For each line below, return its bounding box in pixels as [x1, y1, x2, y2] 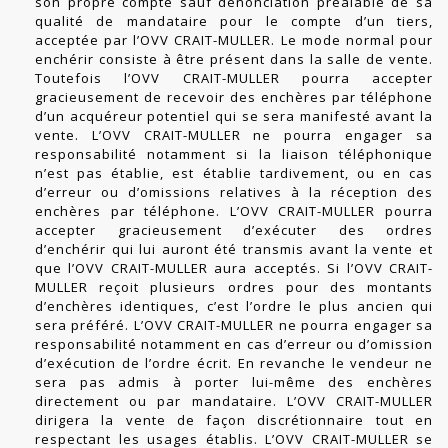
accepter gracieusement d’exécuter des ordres [35, 221, 433, 240]
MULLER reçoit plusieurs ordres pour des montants [35, 278, 433, 297]
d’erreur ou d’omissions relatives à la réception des [35, 183, 433, 202]
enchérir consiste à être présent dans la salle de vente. [35, 50, 433, 69]
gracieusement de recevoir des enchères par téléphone [35, 88, 433, 107]
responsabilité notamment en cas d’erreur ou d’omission [35, 335, 433, 354]
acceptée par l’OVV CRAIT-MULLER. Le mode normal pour [35, 31, 433, 50]
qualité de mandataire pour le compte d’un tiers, [35, 12, 433, 31]
